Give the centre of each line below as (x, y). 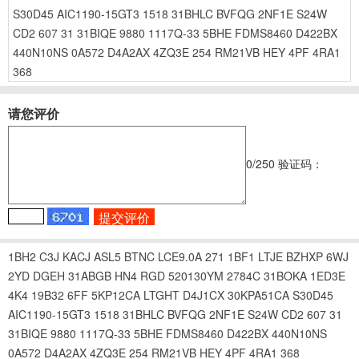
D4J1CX (204, 294)
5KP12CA (116, 294)
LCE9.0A (180, 256)
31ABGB (90, 275)
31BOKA (285, 275)
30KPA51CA (258, 294)
